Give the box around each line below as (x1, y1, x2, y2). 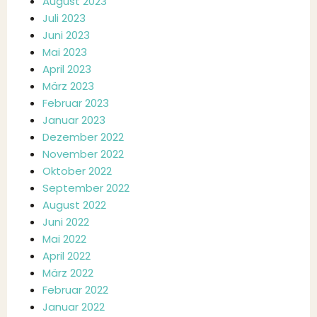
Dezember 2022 (42, 129, 124, 144)
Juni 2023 (42, 28, 90, 42)
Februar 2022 (42, 282, 108, 297)
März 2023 (42, 79, 94, 93)
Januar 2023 (42, 113, 105, 127)
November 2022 (42, 146, 124, 161)
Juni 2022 (42, 214, 89, 229)
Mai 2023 (42, 45, 87, 59)
